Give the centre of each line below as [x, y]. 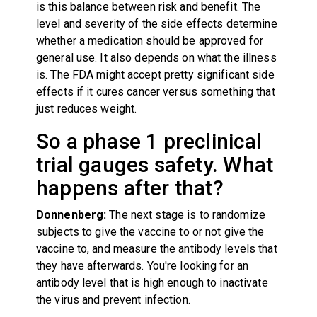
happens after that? [129, 188]
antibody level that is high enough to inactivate [152, 282]
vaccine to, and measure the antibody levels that [156, 248]
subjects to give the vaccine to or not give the [150, 231]
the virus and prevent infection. [113, 299]
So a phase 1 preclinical [149, 141]
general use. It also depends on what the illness [156, 57]
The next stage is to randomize [187, 214]
